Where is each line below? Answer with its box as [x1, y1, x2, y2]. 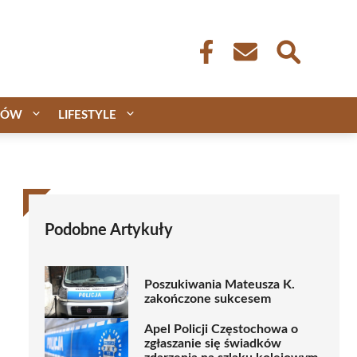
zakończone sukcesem [144, 292, 271, 306]
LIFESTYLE [58, 108, 116, 121]
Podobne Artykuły [45, 222, 173, 238]
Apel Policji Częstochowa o [144, 323, 298, 336]
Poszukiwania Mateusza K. [144, 278, 295, 292]
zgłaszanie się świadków [144, 337, 281, 351]
